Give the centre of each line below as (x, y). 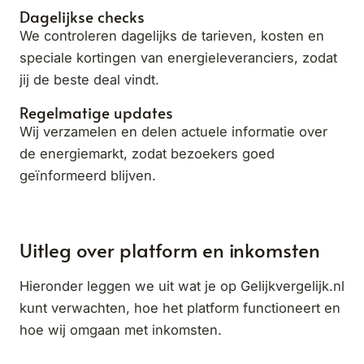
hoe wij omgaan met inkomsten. (121, 329)
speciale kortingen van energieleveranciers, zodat (178, 57)
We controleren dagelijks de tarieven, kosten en (172, 35)
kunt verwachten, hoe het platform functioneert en (180, 308)
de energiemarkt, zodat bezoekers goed (147, 153)
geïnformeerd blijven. (88, 175)
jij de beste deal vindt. (89, 79)
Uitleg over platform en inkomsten (170, 249)
